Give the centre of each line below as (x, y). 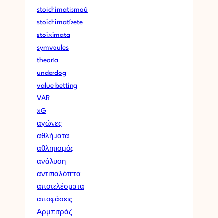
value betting (57, 85)
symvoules (53, 47)
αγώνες (49, 123)
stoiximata (54, 35)
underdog (52, 73)
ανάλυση (51, 161)
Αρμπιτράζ (54, 212)
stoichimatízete (60, 22)
